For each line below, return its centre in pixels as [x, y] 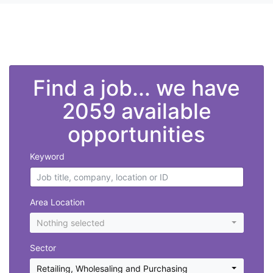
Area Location [57, 202]
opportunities [136, 134]
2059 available [136, 111]
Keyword [47, 157]
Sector [43, 248]
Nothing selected [71, 223]
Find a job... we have [136, 88]
